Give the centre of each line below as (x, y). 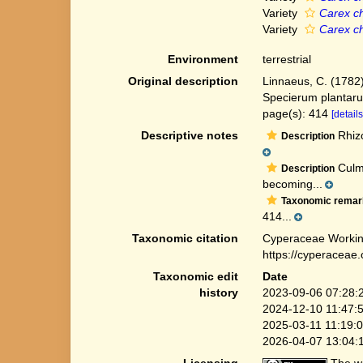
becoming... (292, 184)
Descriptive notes (189, 135)
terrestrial (286, 59)
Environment (203, 59)
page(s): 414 (297, 113)
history (218, 293)
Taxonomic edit (195, 276)
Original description (183, 81)
